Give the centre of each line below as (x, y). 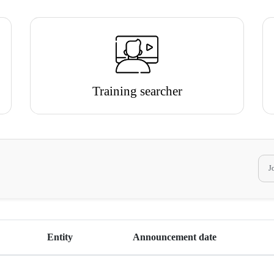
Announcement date (175, 237)
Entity (60, 237)
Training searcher (137, 91)
